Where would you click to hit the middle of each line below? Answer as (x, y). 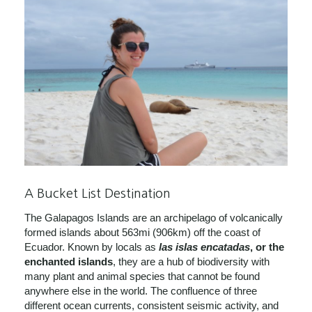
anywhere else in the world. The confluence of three (141, 290)
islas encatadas (213, 247)
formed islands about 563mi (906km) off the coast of (142, 232)
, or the (267, 247)
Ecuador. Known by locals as (92, 247)
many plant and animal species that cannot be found (142, 276)
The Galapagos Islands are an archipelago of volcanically (154, 217)
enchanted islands (69, 261)
